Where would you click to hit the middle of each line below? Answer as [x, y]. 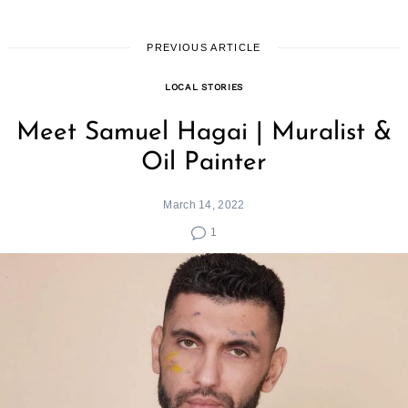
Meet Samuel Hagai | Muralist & [204, 133]
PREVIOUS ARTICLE [204, 47]
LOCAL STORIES [204, 87]
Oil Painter [204, 163]
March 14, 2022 [204, 204]
